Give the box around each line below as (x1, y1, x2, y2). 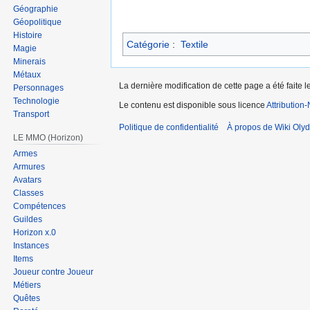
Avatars (13, 175, 42, 185)
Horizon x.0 (13, 228, 57, 238)
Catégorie (127, 39, 170, 51)
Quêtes (13, 293, 41, 304)
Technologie (13, 95, 60, 106)
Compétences (13, 201, 66, 212)
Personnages (13, 82, 64, 93)
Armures (13, 162, 46, 172)
